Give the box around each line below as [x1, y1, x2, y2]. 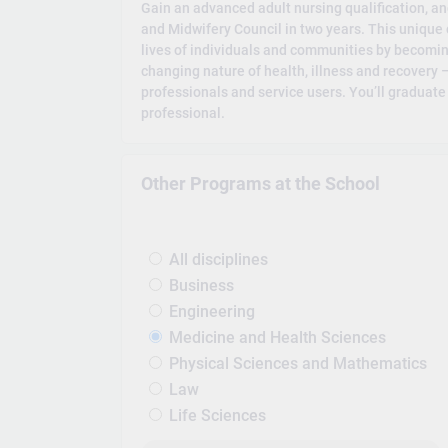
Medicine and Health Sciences [169, 327, 387, 347]
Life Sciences [169, 405, 267, 425]
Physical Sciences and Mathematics [169, 353, 428, 373]
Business [169, 275, 235, 295]
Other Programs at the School [141, 174, 381, 195]
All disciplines [169, 249, 269, 269]
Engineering [169, 301, 256, 321]
